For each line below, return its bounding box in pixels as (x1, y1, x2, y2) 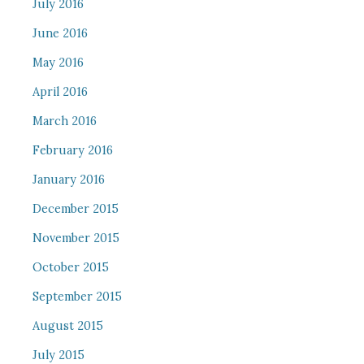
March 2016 (32, 114, 97, 128)
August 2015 (32, 318, 103, 333)
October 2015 (32, 260, 109, 275)
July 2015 (32, 348, 84, 362)
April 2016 (32, 84, 88, 99)
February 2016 (32, 143, 113, 158)
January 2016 (32, 172, 105, 187)
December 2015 (32, 201, 119, 216)
